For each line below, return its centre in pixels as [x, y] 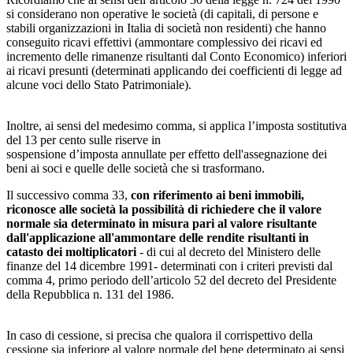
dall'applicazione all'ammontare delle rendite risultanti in [158, 237]
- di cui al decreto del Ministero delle [229, 251]
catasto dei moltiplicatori [71, 251]
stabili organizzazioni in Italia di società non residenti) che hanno [166, 28]
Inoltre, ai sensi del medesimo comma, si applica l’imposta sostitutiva [176, 125]
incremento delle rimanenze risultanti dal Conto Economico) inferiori [176, 56]
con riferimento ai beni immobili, [216, 195]
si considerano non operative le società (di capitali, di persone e [162, 13]
